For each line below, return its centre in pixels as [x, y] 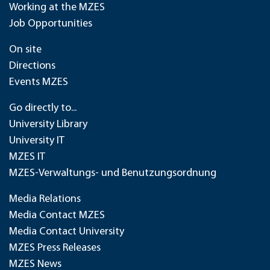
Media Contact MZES [57, 215]
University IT [37, 141]
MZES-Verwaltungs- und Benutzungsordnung [113, 173]
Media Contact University [67, 232]
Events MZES [39, 82]
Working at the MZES [57, 8]
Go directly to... [43, 108]
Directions [32, 66]
